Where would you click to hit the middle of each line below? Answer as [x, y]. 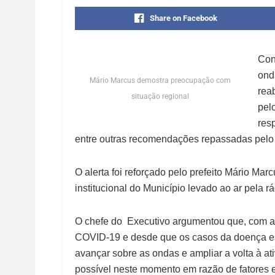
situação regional [160, 96]
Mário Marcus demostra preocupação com [160, 80]
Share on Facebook [183, 18]
